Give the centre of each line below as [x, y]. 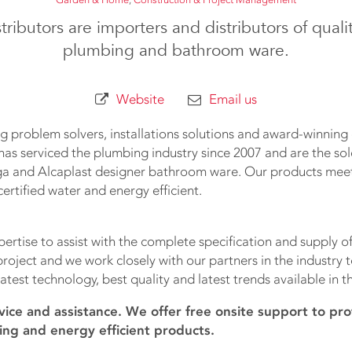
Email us [233, 99]
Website [140, 99]
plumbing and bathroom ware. [176, 51]
